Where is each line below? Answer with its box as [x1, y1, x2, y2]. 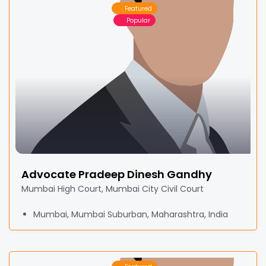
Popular [126, 15, 150, 25]
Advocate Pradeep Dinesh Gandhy [21, 167, 212, 182]
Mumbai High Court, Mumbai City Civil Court [21, 183, 204, 195]
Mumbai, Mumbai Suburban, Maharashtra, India [33, 208, 228, 220]
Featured [125, 4, 152, 13]
